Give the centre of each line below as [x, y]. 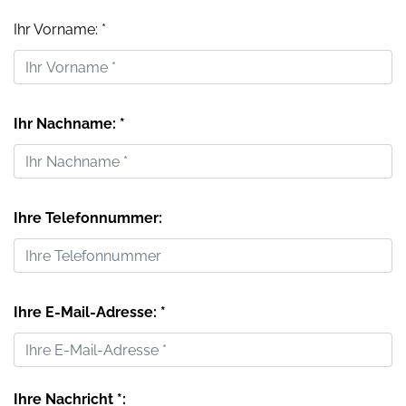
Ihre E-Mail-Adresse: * [90, 313]
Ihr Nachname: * [69, 124]
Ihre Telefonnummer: [88, 218]
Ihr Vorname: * [60, 30]
